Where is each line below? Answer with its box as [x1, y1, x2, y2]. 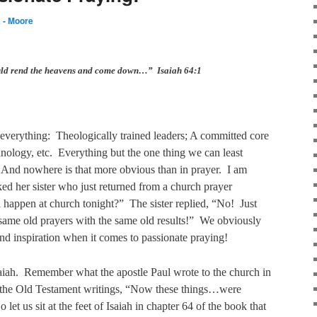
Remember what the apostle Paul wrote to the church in [24, 265, 271, 278]
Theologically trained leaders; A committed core [56, 129, 269, 142]
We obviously [200, 214, 261, 227]
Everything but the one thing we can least [58, 146, 243, 159]
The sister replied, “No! [129, 197, 234, 210]
